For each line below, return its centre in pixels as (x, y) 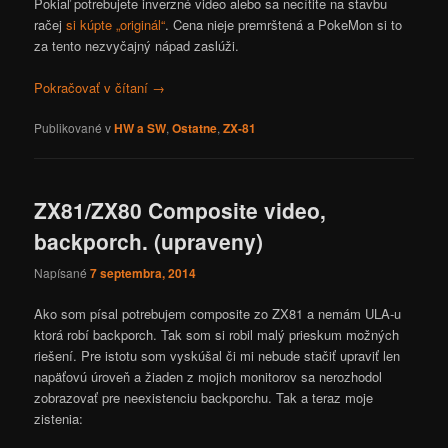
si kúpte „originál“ (116, 24)
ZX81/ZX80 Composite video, (180, 210)
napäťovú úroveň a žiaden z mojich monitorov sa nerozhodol (208, 376)
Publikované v (73, 128)
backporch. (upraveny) (149, 241)
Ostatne (195, 128)
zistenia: (59, 418)
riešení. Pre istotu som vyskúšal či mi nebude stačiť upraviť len (217, 355)
